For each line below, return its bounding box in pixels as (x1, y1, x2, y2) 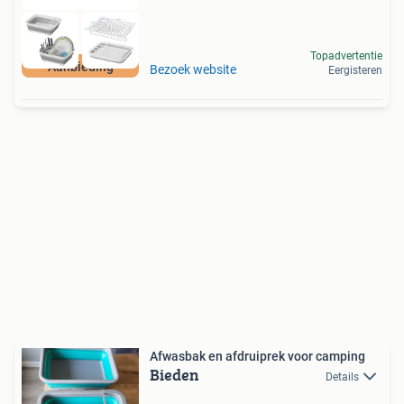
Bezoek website (150, 62, 236, 78)
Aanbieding (47, 60, 114, 75)
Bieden (150, 363, 199, 388)
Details (326, 371, 359, 384)
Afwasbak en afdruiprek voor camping (150, 349, 365, 364)
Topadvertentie (310, 50, 382, 63)
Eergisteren (328, 64, 382, 78)
